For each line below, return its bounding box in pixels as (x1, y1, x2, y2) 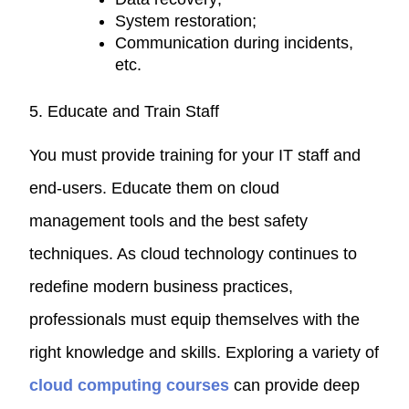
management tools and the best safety (29, 211, 309, 230)
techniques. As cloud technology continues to (29, 244, 358, 263)
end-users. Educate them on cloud (29, 178, 280, 197)
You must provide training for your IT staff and (29, 145, 362, 164)
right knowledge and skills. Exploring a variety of (29, 342, 380, 362)
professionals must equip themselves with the (29, 309, 361, 329)
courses (166, 375, 230, 394)
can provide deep (229, 375, 361, 394)
